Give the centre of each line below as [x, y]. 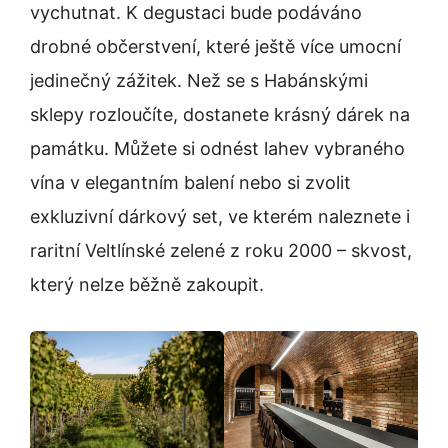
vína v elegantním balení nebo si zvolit [190, 183]
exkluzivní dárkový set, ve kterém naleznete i [220, 217]
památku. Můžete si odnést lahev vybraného [217, 149]
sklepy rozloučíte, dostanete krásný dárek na [220, 115]
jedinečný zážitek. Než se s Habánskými [199, 81]
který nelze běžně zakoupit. [147, 285]
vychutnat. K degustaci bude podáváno [196, 13]
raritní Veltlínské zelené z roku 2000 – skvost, [221, 251]
